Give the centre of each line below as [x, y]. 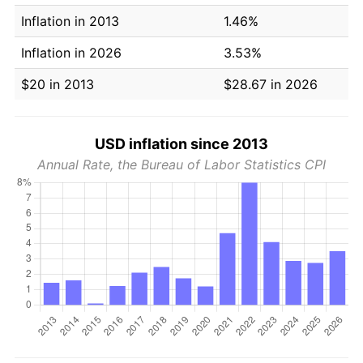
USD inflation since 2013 [181, 143]
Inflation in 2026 [71, 52]
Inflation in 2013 [70, 21]
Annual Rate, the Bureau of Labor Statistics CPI [181, 164]
